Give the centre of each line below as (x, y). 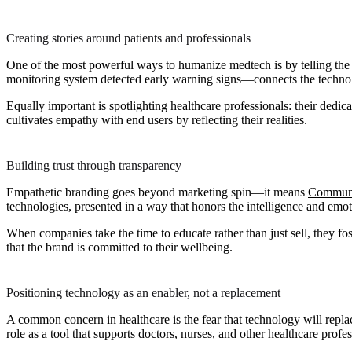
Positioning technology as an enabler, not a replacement (143, 292)
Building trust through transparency (94, 165)
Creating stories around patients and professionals (128, 38)
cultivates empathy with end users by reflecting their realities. (157, 119)
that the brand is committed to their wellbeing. (119, 247)
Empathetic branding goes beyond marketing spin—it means (157, 192)
